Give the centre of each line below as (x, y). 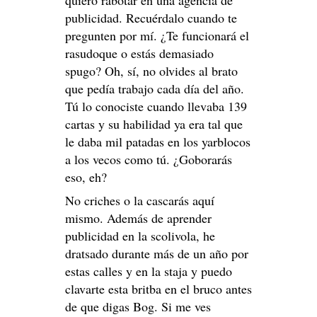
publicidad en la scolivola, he (140, 236)
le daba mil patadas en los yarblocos (158, 142)
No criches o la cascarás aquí (140, 201)
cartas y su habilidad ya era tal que (154, 124)
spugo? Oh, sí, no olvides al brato (151, 71)
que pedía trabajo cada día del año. (155, 89)
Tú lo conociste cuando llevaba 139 (156, 106)
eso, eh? (86, 177)
